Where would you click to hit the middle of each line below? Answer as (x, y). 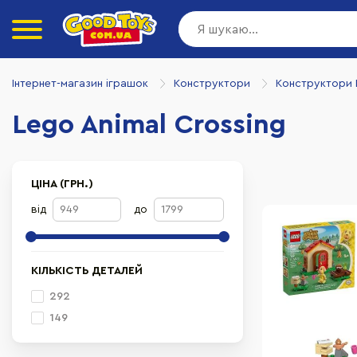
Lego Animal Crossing (149, 125)
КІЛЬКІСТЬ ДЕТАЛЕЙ (87, 271)
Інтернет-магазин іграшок (80, 83)
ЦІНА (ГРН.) (62, 184)
